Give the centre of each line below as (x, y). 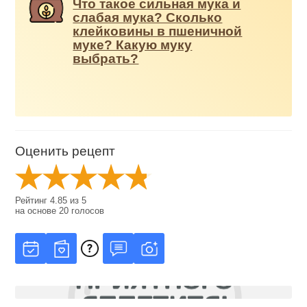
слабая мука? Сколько (148, 17)
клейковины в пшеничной (158, 31)
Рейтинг (33, 200)
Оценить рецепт (65, 151)
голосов (87, 210)
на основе (37, 210)
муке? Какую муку (133, 45)
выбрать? (106, 58)
